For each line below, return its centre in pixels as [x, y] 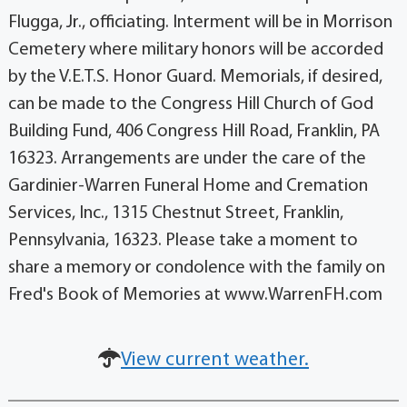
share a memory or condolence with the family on [196, 268]
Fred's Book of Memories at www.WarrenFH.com [195, 296]
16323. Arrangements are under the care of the [187, 159]
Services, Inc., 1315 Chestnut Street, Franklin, [175, 214]
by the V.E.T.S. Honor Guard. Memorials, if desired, [195, 78]
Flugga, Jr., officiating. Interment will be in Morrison [200, 23]
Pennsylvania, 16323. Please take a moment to [183, 241]
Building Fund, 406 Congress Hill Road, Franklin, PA [194, 132]
